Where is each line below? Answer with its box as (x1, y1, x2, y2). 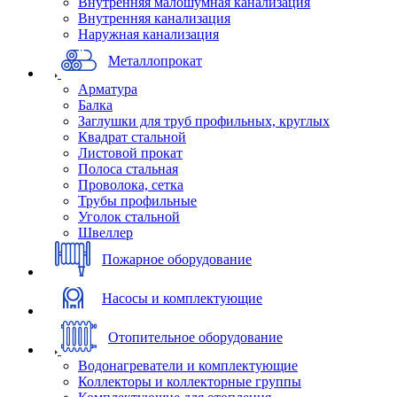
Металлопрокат (108, 52, 202, 68)
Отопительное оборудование (108, 329, 283, 345)
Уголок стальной (78, 208, 180, 224)
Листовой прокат (78, 144, 183, 160)
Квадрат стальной (78, 128, 186, 144)
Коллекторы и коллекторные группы (78, 373, 301, 389)
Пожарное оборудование (102, 251, 252, 267)
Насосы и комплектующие (102, 290, 262, 306)
